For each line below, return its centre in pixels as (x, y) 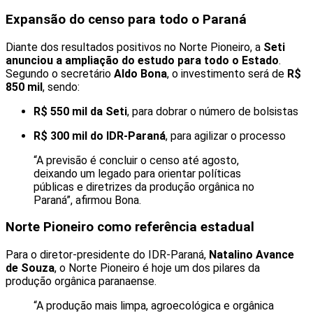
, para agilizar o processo (226, 136)
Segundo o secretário (60, 73)
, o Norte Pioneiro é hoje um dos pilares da (157, 268)
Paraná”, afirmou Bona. (87, 200)
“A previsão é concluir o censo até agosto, (136, 160)
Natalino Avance (252, 255)
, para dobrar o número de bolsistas (213, 111)
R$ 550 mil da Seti (80, 111)
